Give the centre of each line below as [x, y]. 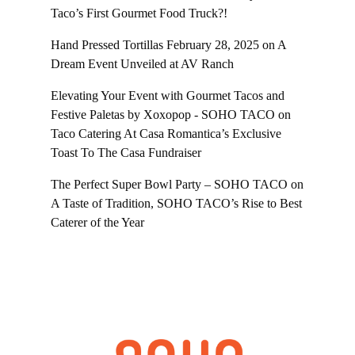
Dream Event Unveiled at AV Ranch [142, 64]
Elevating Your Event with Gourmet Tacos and [168, 96]
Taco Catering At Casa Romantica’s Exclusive [166, 134]
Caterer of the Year [97, 223]
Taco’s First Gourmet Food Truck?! [139, 13]
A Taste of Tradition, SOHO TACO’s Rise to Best [176, 204]
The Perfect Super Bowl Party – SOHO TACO [169, 185]
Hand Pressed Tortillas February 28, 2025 [155, 45]
